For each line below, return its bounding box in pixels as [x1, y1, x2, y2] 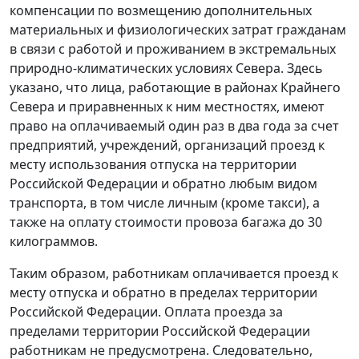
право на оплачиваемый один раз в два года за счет [10, 117, 339, 135]
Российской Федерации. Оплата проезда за [10, 303, 283, 321]
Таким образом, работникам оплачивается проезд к [10, 264, 338, 283]
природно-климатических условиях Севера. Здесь [10, 59, 323, 78]
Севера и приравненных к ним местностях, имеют [10, 98, 325, 116]
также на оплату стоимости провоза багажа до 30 [10, 213, 322, 232]
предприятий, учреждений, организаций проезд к [10, 136, 325, 155]
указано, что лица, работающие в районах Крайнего [10, 79, 341, 97]
